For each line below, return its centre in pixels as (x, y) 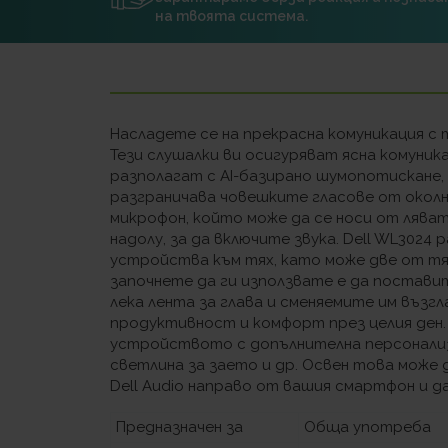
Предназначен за (180, 426)
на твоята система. (232, 16)
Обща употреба (368, 426)
